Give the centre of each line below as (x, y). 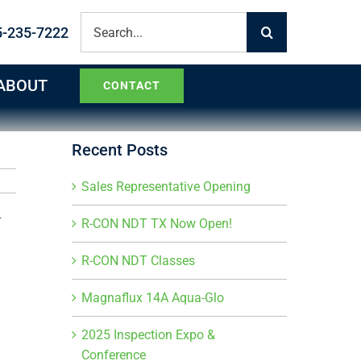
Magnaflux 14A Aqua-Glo (153, 298)
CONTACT (132, 85)
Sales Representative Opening (166, 187)
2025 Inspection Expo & (149, 335)
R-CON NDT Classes (139, 261)
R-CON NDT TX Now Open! (157, 224)
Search (100, 21)
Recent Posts (120, 150)
